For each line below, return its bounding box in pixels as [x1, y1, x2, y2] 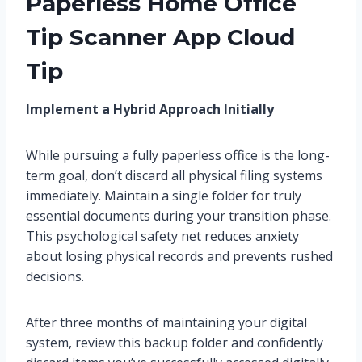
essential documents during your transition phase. [26, 207, 331, 225]
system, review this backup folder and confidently [26, 334, 323, 352]
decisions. [26, 267, 84, 286]
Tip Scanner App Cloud [26, 23, 295, 52]
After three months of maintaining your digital [26, 314, 307, 332]
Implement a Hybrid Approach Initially [26, 100, 274, 119]
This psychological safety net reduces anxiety [26, 227, 299, 246]
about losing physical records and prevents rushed [26, 247, 333, 266]
